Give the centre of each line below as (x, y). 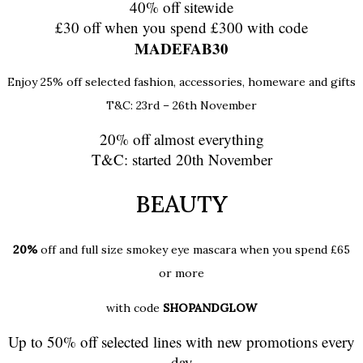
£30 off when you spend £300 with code (181, 28)
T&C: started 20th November (181, 160)
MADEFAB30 (181, 49)
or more (181, 273)
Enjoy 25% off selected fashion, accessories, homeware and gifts (181, 82)
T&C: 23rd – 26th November (181, 106)
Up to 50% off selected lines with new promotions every (181, 341)
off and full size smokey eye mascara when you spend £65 (194, 249)
